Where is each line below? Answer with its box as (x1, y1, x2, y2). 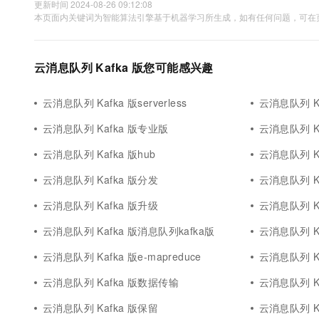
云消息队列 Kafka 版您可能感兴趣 (34, 59, 214, 75)
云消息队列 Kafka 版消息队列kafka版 (43, 224, 215, 238)
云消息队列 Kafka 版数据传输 (43, 275, 179, 289)
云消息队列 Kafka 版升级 (43, 198, 159, 212)
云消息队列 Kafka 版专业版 (43, 121, 169, 135)
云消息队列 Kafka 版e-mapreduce (43, 249, 202, 263)
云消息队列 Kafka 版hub (43, 147, 156, 161)
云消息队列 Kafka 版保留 (43, 300, 159, 315)
